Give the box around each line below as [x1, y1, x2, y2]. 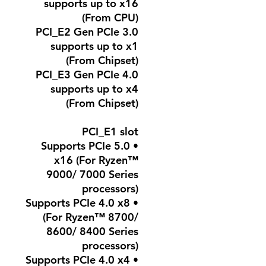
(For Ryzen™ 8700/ [43, 210, 138, 224]
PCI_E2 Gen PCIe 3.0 [36, 25, 138, 39]
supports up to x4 [50, 82, 138, 96]
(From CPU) [82, 11, 138, 24]
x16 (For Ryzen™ [54, 153, 138, 167]
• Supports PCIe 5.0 [41, 139, 130, 153]
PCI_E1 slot [82, 125, 138, 138]
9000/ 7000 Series [46, 167, 138, 181]
